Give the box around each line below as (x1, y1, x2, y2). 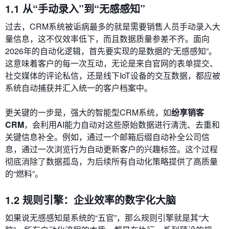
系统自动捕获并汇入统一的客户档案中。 (5, 82, 152, 94)
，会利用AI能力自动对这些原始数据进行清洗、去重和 (24, 119, 220, 130)
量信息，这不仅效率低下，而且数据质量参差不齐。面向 (5, 33, 210, 44)
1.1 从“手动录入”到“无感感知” (5, 1, 145, 16)
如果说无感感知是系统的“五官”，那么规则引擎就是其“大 (5, 212, 209, 223)
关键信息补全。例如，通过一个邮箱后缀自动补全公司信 (5, 131, 210, 143)
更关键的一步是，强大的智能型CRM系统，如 (5, 106, 171, 118)
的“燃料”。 (5, 168, 43, 179)
